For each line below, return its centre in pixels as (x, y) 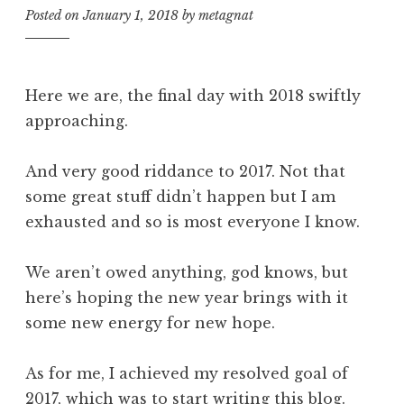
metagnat (226, 16)
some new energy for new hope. (150, 322)
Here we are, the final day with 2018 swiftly (193, 95)
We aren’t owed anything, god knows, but (187, 272)
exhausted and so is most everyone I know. (193, 221)
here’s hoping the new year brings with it (187, 297)
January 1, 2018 (131, 16)
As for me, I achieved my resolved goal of (187, 373)
